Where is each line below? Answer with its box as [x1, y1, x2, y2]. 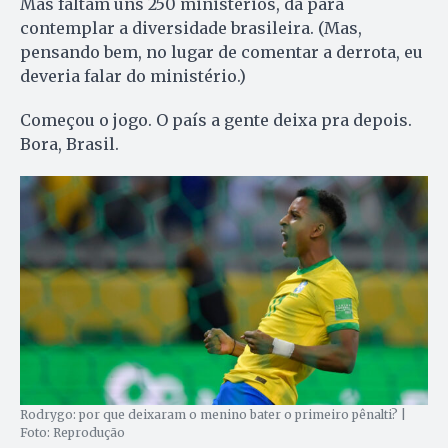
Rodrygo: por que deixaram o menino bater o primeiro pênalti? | [20, 406, 406, 422]
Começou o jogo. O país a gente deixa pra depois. [20, 109, 412, 130]
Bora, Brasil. [20, 133, 119, 154]
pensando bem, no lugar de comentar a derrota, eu [20, 41, 423, 62]
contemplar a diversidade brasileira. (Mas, [20, 17, 362, 38]
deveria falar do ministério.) [20, 65, 246, 86]
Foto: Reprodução [20, 424, 125, 440]
